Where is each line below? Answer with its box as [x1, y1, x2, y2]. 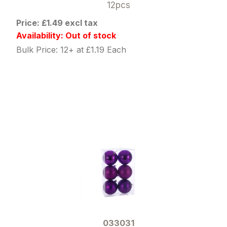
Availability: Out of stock [16, 30, 117, 41]
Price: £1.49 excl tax [16, 17, 98, 28]
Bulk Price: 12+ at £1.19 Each [16, 44, 127, 55]
